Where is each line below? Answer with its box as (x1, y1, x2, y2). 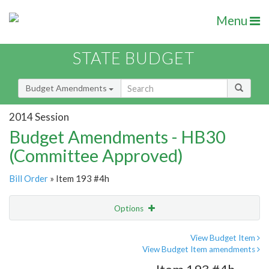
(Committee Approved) (9, 145, 183, 166)
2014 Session (9, 110, 69, 123)
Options (114, 204, 145, 214)
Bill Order (9, 173, 48, 184)
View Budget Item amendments (142, 244, 257, 255)
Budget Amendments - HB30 (9, 126, 226, 148)
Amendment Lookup (12, 253, 88, 264)
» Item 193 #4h (48, 173, 109, 184)
